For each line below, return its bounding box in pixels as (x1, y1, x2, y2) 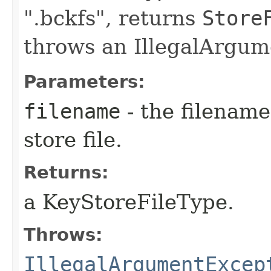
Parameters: (24, 71, 145, 92)
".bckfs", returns (24, 5, 202, 30)
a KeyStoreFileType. (24, 189, 234, 214)
